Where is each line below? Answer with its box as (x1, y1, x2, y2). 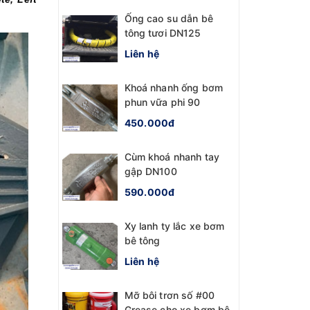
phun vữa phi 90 (124, 95, 201, 108)
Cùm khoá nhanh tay (124, 150, 220, 163)
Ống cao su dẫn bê (124, 12, 213, 24)
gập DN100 (124, 165, 177, 177)
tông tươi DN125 (124, 26, 201, 39)
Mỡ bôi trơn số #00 (124, 289, 215, 301)
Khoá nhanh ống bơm (124, 81, 224, 93)
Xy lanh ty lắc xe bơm (124, 219, 225, 232)
